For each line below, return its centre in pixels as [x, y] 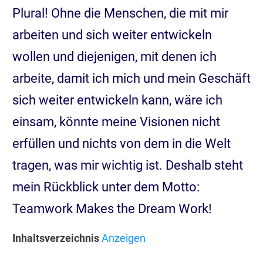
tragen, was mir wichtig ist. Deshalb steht [128, 165]
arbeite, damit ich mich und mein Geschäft [131, 78]
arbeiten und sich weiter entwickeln [112, 35]
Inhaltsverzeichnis [56, 238]
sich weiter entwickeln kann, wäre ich [117, 100]
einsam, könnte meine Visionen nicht [116, 122]
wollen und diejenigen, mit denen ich [114, 56]
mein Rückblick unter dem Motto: [106, 187]
